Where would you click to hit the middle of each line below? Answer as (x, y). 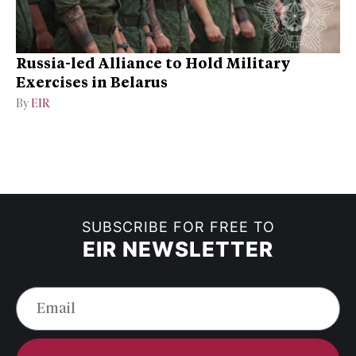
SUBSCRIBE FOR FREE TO (178, 227)
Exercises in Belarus (92, 81)
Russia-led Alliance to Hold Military (153, 62)
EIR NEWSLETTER (178, 250)
